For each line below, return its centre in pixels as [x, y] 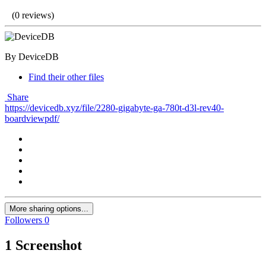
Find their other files [66, 77]
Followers [23, 220]
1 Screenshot [43, 246]
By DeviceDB [32, 57]
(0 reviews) [33, 15]
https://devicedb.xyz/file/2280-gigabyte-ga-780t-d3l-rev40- [114, 108]
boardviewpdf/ [32, 119]
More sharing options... [49, 209]
